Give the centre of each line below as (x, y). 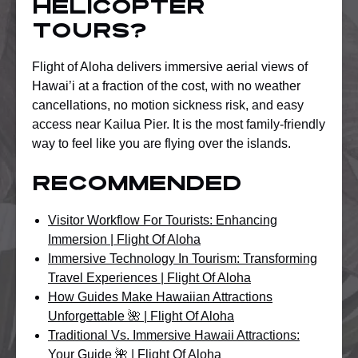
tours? (89, 32)
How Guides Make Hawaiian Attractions (160, 296)
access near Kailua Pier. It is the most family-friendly (179, 124)
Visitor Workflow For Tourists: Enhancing (163, 220)
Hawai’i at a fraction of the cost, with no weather (166, 86)
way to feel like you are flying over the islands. (161, 143)
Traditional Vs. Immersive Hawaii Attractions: (174, 335)
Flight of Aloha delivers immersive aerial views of (170, 66)
